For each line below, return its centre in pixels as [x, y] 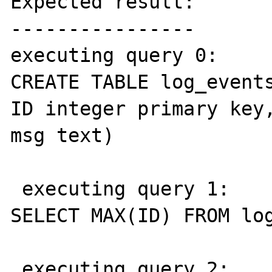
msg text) [63, 135]
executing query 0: [120, 55]
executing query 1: [16, 189]
